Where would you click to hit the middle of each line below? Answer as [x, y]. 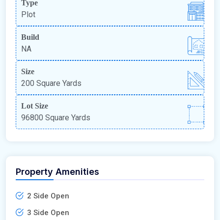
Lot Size [35, 106]
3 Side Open [48, 213]
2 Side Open [48, 196]
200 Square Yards [51, 83]
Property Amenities [57, 172]
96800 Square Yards [56, 118]
